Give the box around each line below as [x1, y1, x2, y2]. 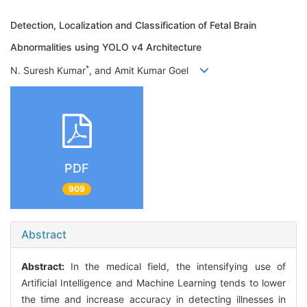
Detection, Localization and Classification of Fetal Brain [10, 19, 256, 31]
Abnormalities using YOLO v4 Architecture [10, 41, 201, 53]
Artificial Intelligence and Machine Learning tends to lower [21, 277, 286, 289]
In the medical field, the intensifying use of [70, 260, 286, 273]
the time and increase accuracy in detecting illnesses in [21, 293, 286, 306]
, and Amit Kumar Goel [89, 64, 199, 77]
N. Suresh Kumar [10, 64, 86, 77]
